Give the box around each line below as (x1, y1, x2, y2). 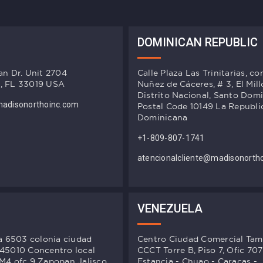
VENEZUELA (137, 201, 203, 216)
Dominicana (137, 113, 188, 123)
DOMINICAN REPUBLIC (137, 35, 258, 50)
